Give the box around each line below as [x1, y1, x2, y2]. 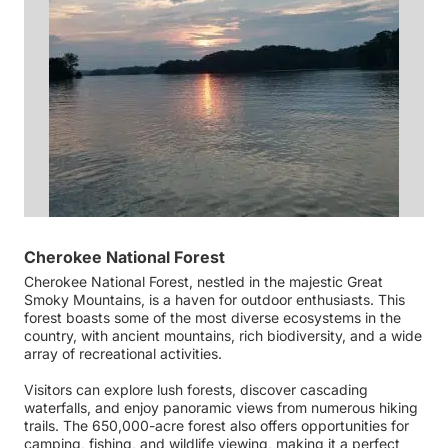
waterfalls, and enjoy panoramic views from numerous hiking [24, 399, 418, 416]
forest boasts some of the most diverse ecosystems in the [24, 309, 401, 326]
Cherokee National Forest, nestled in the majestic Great [24, 273, 383, 290]
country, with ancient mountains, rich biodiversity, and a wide [24, 327, 422, 344]
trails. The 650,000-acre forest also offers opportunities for [24, 417, 409, 434]
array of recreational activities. [24, 345, 226, 362]
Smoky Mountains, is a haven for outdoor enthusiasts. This [24, 291, 405, 308]
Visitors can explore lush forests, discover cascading [24, 381, 368, 398]
